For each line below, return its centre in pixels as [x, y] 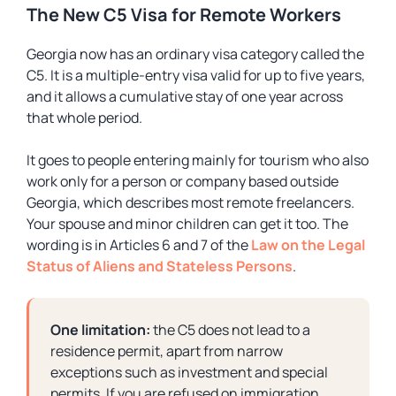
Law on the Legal [308, 245]
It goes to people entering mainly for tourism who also [198, 160]
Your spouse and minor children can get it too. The [187, 224]
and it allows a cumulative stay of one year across [185, 96]
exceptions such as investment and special [189, 372]
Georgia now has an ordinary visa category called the [195, 54]
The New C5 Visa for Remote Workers [184, 15]
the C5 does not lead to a [230, 330]
